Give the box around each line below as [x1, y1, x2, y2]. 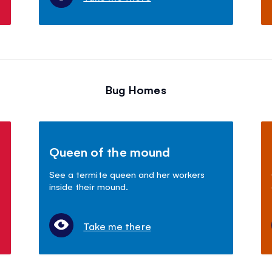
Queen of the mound [49, 143, 170, 160]
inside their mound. [49, 180, 128, 192]
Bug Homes [106, 82, 166, 97]
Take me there [83, 219, 151, 233]
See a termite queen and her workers [49, 168, 205, 180]
